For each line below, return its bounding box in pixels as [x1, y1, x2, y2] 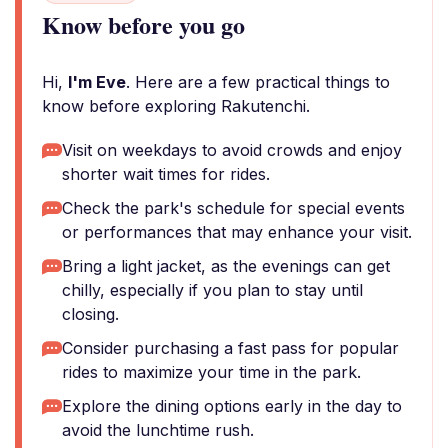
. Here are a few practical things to [126, 72, 390, 92]
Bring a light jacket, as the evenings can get [62, 256, 390, 276]
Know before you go [42, 7, 245, 42]
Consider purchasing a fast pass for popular [62, 338, 399, 358]
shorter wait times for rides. [62, 164, 270, 184]
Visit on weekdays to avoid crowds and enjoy [62, 140, 402, 160]
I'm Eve [68, 72, 126, 92]
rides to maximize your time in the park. [62, 362, 361, 382]
